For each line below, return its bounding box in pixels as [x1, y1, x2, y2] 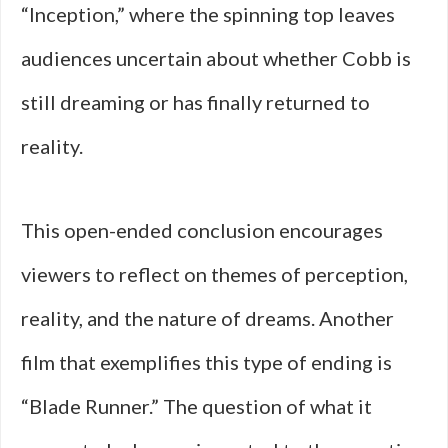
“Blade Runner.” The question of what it [21, 394, 372, 418]
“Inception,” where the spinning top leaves [21, 2, 395, 26]
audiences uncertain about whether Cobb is [21, 46, 411, 70]
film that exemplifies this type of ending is [21, 350, 392, 374]
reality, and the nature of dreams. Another [21, 306, 394, 330]
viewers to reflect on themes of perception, [21, 262, 408, 286]
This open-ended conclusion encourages [21, 218, 383, 242]
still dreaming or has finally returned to [21, 90, 370, 114]
